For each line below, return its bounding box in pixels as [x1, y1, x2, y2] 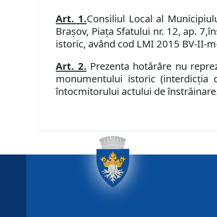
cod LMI [118, 37, 157, 51]
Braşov [56, 24, 87, 38]
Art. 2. [56, 59, 87, 73]
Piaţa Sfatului [91, 24, 154, 38]
